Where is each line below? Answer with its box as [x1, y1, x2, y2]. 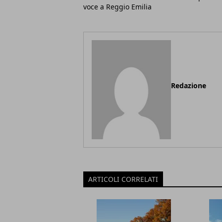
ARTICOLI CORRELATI [88, 174, 158, 184]
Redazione [171, 81, 206, 91]
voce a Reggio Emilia [83, 2, 152, 12]
